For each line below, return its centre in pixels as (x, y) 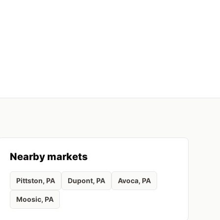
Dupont (80, 180)
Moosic (28, 199)
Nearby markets (49, 157)
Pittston (29, 180)
